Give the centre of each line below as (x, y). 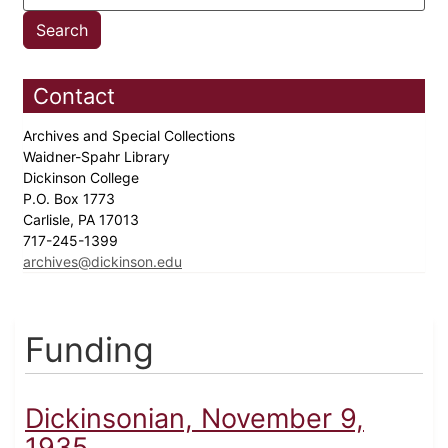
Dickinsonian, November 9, (194, 419)
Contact (74, 96)
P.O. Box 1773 (71, 199)
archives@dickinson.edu (102, 262)
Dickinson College (83, 178)
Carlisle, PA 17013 (83, 220)
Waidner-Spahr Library (98, 157)
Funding (89, 350)
